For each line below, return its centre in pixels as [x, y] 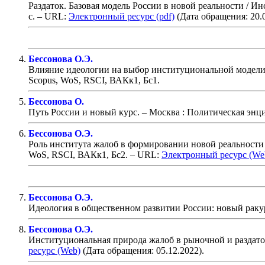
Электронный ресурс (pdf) [122, 16]
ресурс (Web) [54, 250]
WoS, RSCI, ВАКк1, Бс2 [77, 154]
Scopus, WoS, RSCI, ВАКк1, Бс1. [94, 80]
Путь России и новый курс [83, 112]
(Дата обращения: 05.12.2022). [142, 250]
